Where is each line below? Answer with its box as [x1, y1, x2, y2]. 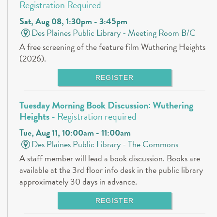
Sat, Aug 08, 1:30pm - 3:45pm [19, 15, 127, 28]
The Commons [128, 138, 179, 151]
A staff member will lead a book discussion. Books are [19, 152, 200, 165]
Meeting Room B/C [128, 26, 196, 40]
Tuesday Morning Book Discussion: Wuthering [19, 98, 193, 113]
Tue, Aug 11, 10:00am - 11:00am [19, 126, 131, 139]
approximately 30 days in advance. [19, 175, 137, 188]
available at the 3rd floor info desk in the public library [19, 163, 203, 177]
